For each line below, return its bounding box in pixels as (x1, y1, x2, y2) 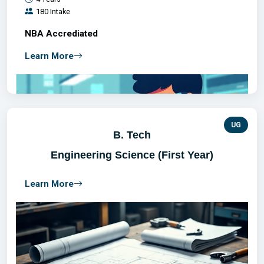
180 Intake (36, 7, 70, 16)
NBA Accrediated (25, 28, 98, 39)
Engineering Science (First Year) (51, 148, 213, 161)
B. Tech (113, 128, 151, 141)
